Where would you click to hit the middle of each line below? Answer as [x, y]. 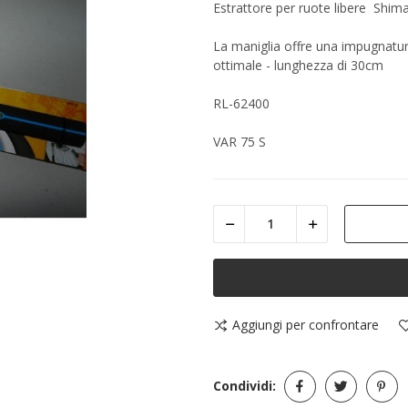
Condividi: [245, 386]
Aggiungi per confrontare [306, 325]
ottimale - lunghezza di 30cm [298, 65]
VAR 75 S [240, 141]
